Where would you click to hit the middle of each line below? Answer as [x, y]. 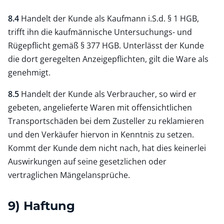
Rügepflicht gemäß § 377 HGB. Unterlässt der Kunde [106, 45]
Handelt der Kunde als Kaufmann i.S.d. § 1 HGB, [109, 18]
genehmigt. [29, 72]
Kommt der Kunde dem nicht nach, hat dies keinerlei [107, 148]
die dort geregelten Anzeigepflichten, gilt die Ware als [108, 59]
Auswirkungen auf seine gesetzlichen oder [87, 161]
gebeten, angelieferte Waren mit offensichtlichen [100, 107]
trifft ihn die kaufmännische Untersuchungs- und [100, 32]
